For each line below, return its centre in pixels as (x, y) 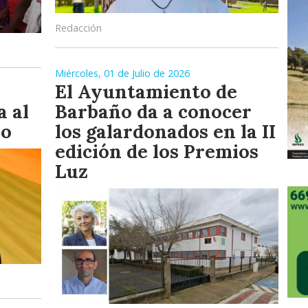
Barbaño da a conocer (153, 112)
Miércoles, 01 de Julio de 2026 (122, 74)
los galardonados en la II (165, 132)
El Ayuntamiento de (146, 92)
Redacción (78, 28)
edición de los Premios (157, 152)
